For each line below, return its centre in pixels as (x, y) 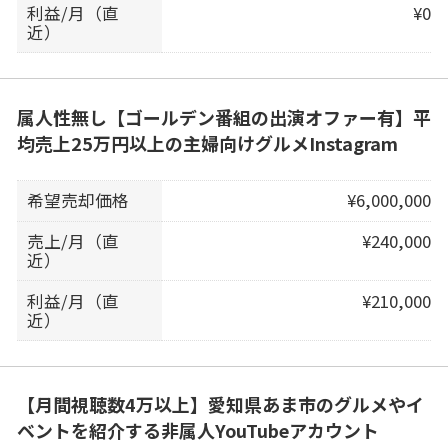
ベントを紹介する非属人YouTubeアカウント (197, 430)
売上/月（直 (73, 241)
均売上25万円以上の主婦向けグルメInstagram (207, 142)
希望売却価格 (78, 200)
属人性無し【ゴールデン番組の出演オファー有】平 (223, 116)
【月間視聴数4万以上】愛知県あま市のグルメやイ (220, 404)
